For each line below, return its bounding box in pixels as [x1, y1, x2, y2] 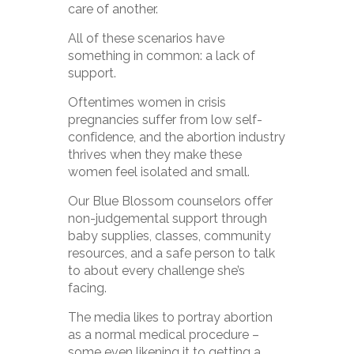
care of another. [68, 2, 159, 17]
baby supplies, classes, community [68, 228, 272, 244]
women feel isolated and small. [68, 164, 250, 180]
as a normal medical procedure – [68, 327, 260, 343]
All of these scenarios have [68, 31, 225, 47]
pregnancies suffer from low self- [68, 112, 263, 128]
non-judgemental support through [68, 211, 268, 227]
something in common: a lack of [68, 48, 256, 64]
